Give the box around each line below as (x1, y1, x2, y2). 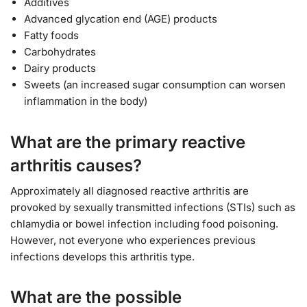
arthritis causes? (10, 155, 142, 175)
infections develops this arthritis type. (10, 249, 195, 263)
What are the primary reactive (10, 132, 245, 152)
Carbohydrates (24, 45, 96, 58)
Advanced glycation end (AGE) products (24, 12, 217, 25)
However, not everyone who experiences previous (10, 233, 256, 247)
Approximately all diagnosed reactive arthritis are (10, 184, 249, 197)
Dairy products (24, 61, 96, 75)
